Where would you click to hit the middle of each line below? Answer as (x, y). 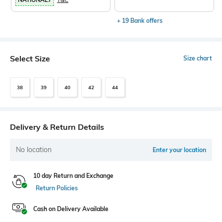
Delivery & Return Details (57, 127)
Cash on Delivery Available (71, 209)
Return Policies (57, 188)
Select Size (30, 59)
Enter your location (179, 150)
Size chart (198, 58)
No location (34, 150)
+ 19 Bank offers (140, 21)
